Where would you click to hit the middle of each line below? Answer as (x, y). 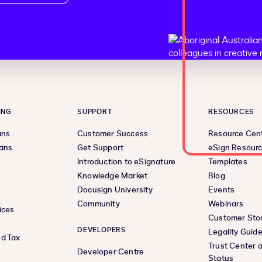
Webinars (226, 204)
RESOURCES (232, 112)
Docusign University (115, 190)
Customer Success (113, 134)
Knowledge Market (113, 176)
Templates (228, 162)
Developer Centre (111, 252)
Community (99, 204)
